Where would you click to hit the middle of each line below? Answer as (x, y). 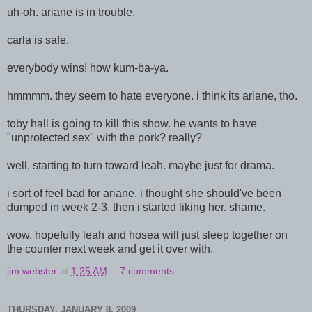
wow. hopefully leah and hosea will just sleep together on (147, 235)
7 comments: (149, 271)
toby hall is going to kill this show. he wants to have (132, 123)
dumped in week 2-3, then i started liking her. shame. (136, 207)
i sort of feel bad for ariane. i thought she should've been (144, 193)
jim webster (32, 271)
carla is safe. (38, 40)
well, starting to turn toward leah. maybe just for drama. (141, 165)
